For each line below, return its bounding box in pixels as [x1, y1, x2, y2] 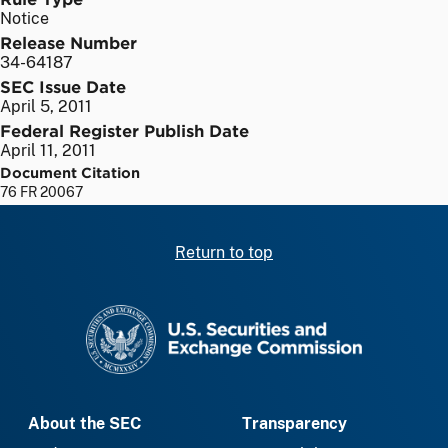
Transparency [242, 414, 347, 434]
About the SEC [28, 414, 141, 434]
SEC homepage [223, 305, 338, 325]
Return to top [175, 242, 273, 262]
